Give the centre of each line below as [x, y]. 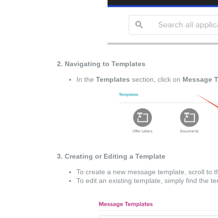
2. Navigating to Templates [101, 64]
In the [86, 80]
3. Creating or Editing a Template [111, 156]
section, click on [156, 80]
